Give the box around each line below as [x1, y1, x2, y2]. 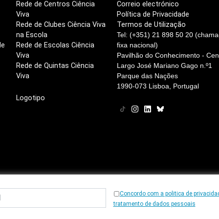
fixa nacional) [116, 41, 158, 49]
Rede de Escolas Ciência [16, 41, 95, 50]
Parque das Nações [116, 72, 178, 80]
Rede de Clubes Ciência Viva [16, 21, 106, 29]
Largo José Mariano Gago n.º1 [116, 62, 212, 70]
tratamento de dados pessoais [113, 200, 196, 207]
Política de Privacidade [116, 10, 189, 19]
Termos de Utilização [116, 21, 186, 29]
